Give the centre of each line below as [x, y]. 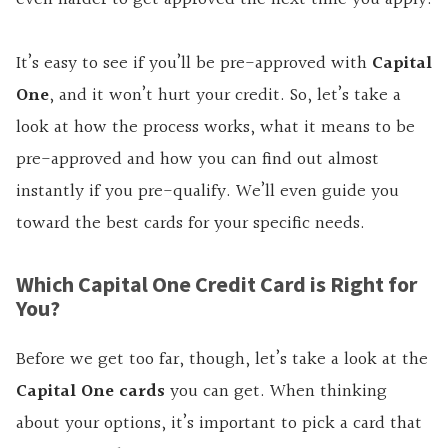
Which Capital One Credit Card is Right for [216, 284]
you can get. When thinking [276, 392]
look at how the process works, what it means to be [215, 128]
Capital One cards [90, 392]
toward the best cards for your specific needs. [190, 224]
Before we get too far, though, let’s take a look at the [222, 360]
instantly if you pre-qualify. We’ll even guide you [207, 192]
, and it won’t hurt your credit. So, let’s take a [225, 96]
